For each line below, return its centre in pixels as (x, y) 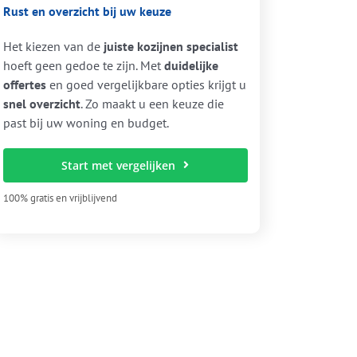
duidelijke (191, 65)
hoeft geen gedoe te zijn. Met (83, 65)
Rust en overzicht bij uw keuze (87, 11)
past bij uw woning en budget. (86, 122)
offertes (24, 84)
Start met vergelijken (119, 165)
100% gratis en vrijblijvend (60, 198)
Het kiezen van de (53, 46)
